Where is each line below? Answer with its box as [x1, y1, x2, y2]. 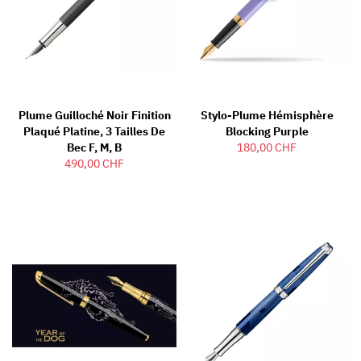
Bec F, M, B [67, 139, 122, 155]
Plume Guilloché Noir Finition [18, 107, 171, 122]
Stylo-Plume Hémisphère [200, 107, 334, 122]
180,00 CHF [237, 139, 297, 155]
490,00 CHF [64, 156, 124, 171]
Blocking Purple [225, 123, 309, 139]
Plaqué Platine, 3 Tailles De [23, 123, 165, 139]
